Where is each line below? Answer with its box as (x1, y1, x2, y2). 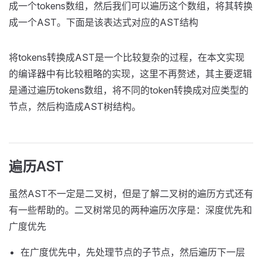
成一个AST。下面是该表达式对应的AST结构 (9, 16, 198, 28)
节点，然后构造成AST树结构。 (9, 101, 141, 112)
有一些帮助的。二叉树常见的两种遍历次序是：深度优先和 (9, 204, 252, 216)
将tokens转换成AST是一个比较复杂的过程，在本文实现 (9, 51, 244, 63)
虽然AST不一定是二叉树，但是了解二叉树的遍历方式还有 (9, 188, 253, 199)
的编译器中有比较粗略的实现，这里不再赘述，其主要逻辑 (9, 68, 252, 80)
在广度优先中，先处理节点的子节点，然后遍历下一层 (20, 246, 245, 258)
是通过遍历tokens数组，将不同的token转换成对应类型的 (9, 84, 249, 96)
